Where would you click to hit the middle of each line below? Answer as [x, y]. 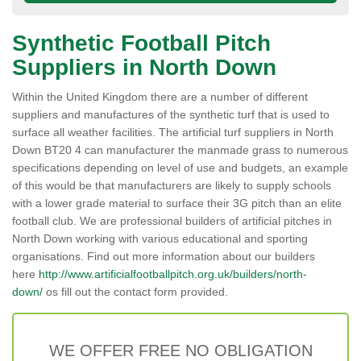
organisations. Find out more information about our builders [164, 256]
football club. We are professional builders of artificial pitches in [172, 221]
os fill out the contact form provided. [137, 292]
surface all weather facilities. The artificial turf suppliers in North [173, 132]
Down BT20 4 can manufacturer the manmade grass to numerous [180, 150]
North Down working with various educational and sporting [160, 239]
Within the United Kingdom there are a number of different [160, 97]
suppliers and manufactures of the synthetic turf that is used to [171, 114]
